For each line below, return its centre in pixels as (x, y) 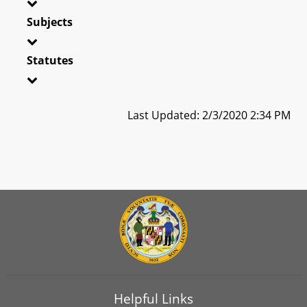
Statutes (50, 60)
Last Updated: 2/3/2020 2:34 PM (209, 115)
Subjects (50, 22)
